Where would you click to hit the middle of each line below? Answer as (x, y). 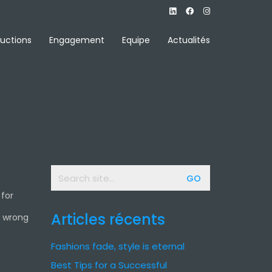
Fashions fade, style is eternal (117, 246)
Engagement (77, 40)
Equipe (136, 40)
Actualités (189, 40)
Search (66, 170)
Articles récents (108, 219)
